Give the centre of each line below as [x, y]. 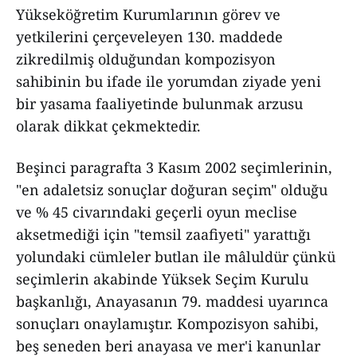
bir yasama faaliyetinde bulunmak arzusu [159, 104]
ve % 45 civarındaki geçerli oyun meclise [157, 212]
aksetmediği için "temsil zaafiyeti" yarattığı [163, 234]
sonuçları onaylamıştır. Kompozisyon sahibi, [167, 324]
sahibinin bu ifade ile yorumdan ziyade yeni [169, 81]
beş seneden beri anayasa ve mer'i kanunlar [168, 346]
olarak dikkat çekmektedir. [108, 126]
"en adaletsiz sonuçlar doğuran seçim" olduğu [172, 190]
